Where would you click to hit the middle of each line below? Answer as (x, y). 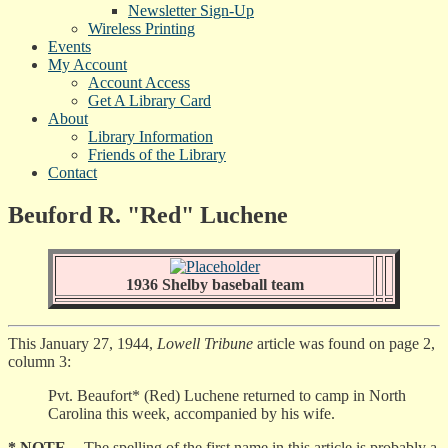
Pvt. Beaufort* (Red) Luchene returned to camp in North (227, 395)
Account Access (139, 82)
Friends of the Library (157, 154)
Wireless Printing (141, 28)
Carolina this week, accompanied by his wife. (191, 413)
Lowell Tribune (205, 343)
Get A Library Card (149, 100)
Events (69, 46)
